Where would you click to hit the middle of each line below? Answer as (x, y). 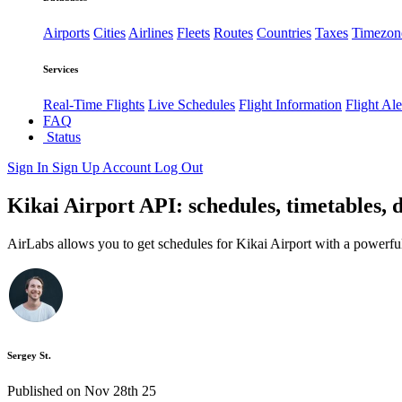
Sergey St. (29, 356)
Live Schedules (192, 105)
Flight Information (290, 105)
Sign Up (77, 168)
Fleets (193, 33)
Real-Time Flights (94, 105)
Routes (233, 33)
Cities (109, 33)
